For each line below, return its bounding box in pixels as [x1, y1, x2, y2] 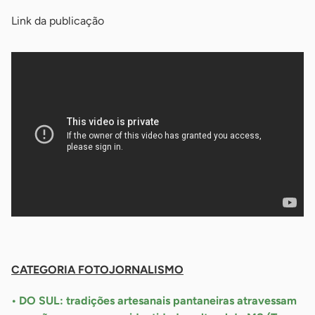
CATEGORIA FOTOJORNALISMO [11, 263, 184, 277]
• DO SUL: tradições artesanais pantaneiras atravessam [11, 294, 297, 308]
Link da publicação [11, 14, 104, 28]
